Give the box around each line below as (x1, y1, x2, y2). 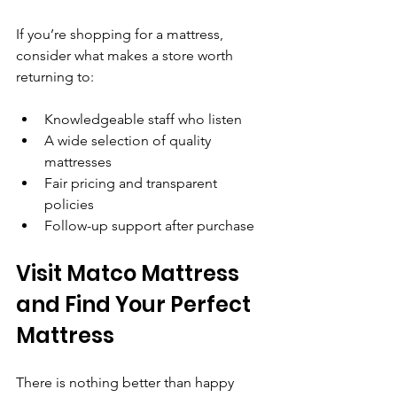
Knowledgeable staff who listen (44, 110, 242, 128)
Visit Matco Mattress (16, 258, 244, 288)
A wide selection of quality (44, 131, 214, 149)
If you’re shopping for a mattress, (16, 25, 227, 43)
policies (44, 195, 94, 213)
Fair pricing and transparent (44, 174, 221, 191)
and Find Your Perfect (16, 289, 255, 319)
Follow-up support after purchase (44, 216, 254, 234)
